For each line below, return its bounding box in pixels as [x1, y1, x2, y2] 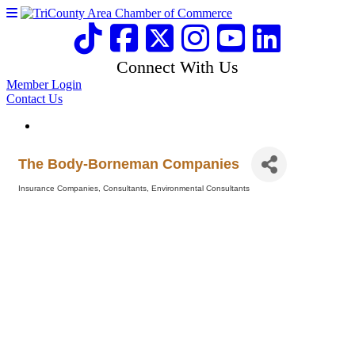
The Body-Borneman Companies [18, 156, 239, 172]
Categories [17, 195, 59, 204]
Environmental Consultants [151, 184, 250, 193]
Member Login [6, 78, 82, 91]
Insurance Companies [18, 184, 98, 193]
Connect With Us [116, 58, 239, 77]
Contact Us [6, 92, 63, 105]
